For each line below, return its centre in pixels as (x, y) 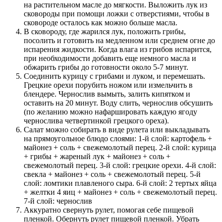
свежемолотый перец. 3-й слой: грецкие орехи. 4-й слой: (120, 165)
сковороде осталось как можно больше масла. (101, 22)
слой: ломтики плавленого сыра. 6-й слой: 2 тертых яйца (120, 183)
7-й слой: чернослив (58, 201)
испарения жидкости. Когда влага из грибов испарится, (118, 49)
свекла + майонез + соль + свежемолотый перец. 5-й (112, 174)
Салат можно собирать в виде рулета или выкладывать (117, 129)
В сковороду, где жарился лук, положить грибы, (105, 31)
